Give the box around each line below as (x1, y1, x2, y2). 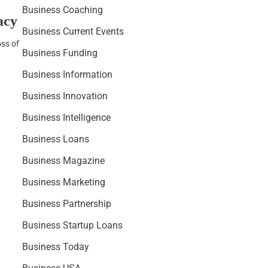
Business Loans (22, 133, 89, 145)
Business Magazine (22, 155, 105, 166)
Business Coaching (22, 4, 103, 16)
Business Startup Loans (22, 220, 123, 231)
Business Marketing (22, 176, 105, 188)
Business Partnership (22, 198, 111, 209)
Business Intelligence (22, 112, 111, 123)
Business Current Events (22, 26, 124, 37)
